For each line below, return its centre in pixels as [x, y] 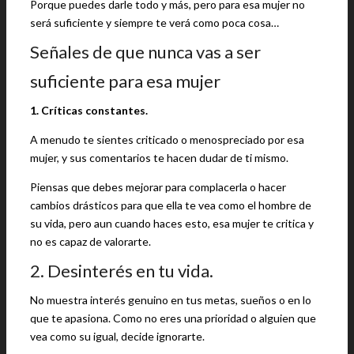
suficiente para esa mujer [125, 81]
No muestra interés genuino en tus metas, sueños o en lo [171, 300]
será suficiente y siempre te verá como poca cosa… [154, 23]
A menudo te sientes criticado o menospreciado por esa [167, 139]
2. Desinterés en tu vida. [122, 271]
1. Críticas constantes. [89, 110]
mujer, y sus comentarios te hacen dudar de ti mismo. [159, 158]
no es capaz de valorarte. [90, 241]
